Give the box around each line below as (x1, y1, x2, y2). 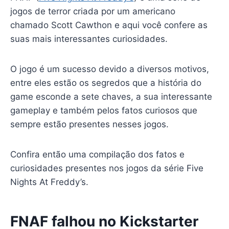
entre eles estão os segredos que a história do (10, 77, 201, 88)
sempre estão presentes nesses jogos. (10, 119, 169, 129)
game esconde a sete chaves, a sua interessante (10, 91, 212, 102)
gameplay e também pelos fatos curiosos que (10, 105, 197, 116)
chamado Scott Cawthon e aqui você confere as (10, 19, 208, 30)
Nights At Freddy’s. (10, 176, 88, 187)
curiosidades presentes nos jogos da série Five (10, 163, 203, 173)
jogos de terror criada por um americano (10, 6, 175, 16)
